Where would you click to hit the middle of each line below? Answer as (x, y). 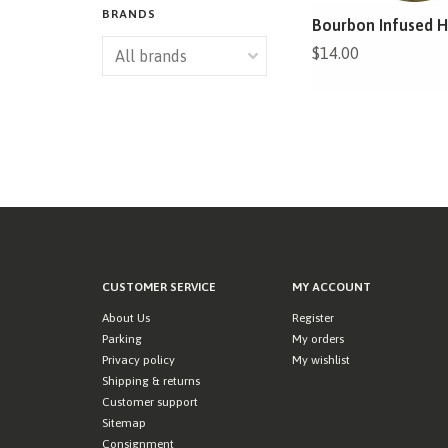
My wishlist (321, 359)
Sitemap (124, 422)
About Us (126, 317)
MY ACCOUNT (331, 286)
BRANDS (129, 14)
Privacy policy (138, 359)
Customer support (150, 401)
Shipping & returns (151, 380)
